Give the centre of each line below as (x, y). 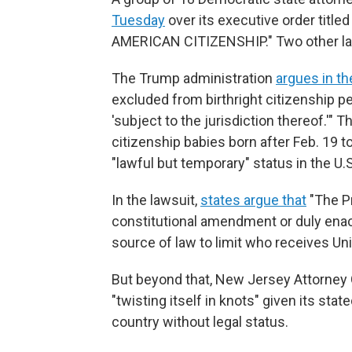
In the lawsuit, (156, 200)
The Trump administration (194, 78)
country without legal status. (200, 321)
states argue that (253, 200)
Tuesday (138, 20)
